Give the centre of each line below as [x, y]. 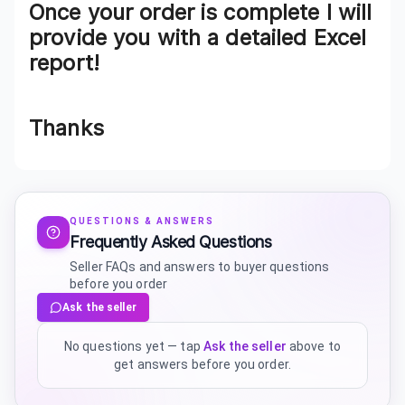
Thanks [66, 128]
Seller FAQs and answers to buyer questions [200, 267]
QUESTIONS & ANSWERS [142, 221]
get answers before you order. [202, 365]
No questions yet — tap [132, 347]
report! [64, 63]
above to [315, 347]
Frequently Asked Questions [171, 242]
